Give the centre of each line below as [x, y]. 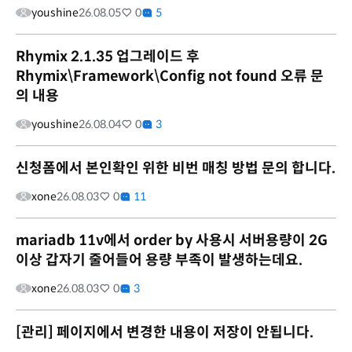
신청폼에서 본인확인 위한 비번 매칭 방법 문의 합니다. [176, 168]
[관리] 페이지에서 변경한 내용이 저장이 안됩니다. [165, 332]
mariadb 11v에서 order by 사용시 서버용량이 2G [172, 240]
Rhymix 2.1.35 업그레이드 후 [108, 56]
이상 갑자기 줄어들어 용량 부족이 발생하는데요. [159, 260]
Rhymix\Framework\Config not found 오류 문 [170, 76]
